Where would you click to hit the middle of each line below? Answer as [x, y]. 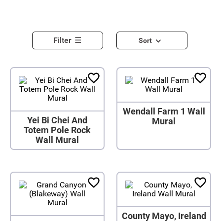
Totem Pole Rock [57, 130]
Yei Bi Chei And [57, 120]
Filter [62, 40]
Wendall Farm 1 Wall [164, 111]
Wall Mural [57, 140]
